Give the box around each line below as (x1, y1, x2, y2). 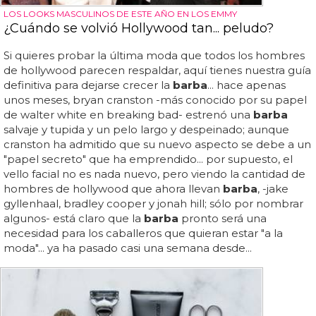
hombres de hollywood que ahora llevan (4, 181, 223, 195)
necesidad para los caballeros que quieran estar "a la (4, 226, 283, 240)
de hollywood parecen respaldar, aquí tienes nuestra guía (4, 63, 311, 77)
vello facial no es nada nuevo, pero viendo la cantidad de (4, 166, 305, 181)
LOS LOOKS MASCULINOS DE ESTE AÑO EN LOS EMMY (4, 8, 237, 19)
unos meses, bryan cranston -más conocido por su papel (4, 92, 307, 107)
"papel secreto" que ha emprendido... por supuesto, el (4, 152, 293, 166)
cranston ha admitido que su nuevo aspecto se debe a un (4, 137, 311, 151)
